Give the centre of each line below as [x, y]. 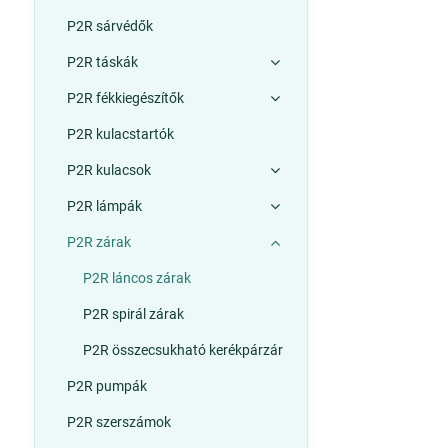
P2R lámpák [104, 206]
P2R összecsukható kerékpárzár [182, 350]
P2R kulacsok [108, 170]
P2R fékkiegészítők [125, 98]
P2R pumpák [106, 386]
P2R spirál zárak [133, 314]
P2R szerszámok [118, 422]
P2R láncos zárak [136, 278]
